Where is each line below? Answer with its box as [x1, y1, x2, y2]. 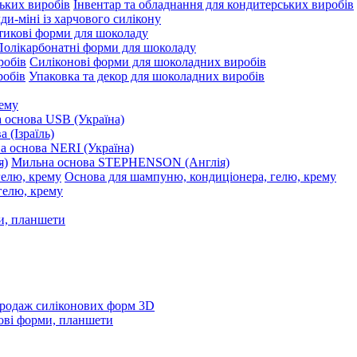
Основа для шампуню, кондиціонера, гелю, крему [65, 170, 336, 183]
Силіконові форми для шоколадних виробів [29, 55, 266, 69]
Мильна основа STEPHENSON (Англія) [11, 155, 229, 169]
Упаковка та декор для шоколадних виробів [29, 69, 265, 83]
